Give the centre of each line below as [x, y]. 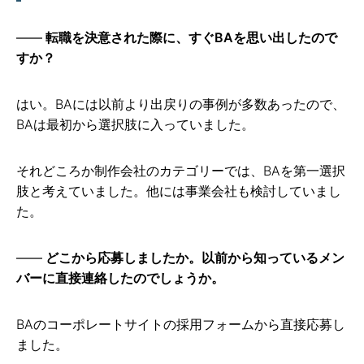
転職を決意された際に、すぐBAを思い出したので [191, 38]
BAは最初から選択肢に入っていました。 [135, 125]
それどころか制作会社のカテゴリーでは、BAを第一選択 [181, 171]
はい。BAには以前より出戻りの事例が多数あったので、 [181, 104]
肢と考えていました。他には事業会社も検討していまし [179, 191]
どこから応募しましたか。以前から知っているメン [195, 258]
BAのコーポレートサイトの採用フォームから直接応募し [181, 325]
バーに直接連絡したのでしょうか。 [120, 278]
